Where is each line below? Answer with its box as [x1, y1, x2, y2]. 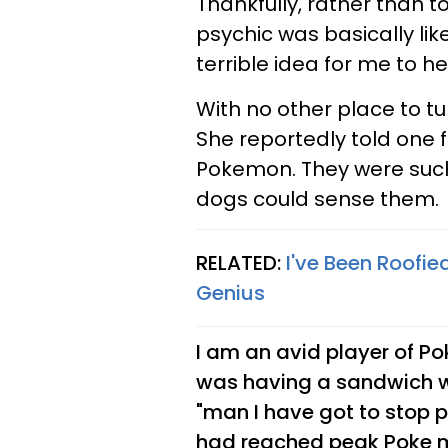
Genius [196, 279, 265, 307]
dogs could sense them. [196, 185, 439, 213]
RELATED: [196, 249, 286, 277]
